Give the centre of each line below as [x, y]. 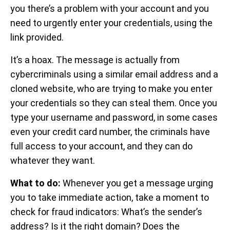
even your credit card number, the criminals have [110, 132]
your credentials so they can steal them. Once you [114, 103]
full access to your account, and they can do [101, 146]
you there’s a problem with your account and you [110, 9]
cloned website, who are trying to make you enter [111, 89]
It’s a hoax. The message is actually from [95, 60]
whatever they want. [53, 161]
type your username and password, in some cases [114, 118]
